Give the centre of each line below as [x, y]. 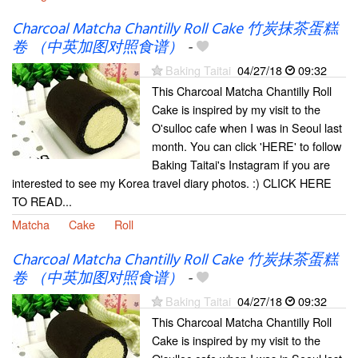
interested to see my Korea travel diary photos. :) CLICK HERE [172, 183]
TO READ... [42, 201]
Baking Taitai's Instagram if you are [241, 165]
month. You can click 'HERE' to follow [247, 146]
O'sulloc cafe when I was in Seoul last [247, 128]
